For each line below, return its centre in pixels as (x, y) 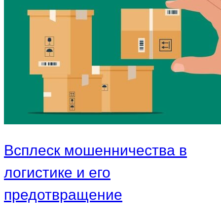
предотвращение (63, 195)
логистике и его (57, 172)
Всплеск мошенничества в (95, 150)
